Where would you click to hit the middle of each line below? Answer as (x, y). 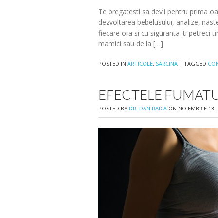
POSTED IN (113, 64)
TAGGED (196, 64)
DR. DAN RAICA (148, 108)
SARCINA (167, 64)
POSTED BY (114, 108)
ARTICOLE (140, 64)
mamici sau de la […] (131, 44)
